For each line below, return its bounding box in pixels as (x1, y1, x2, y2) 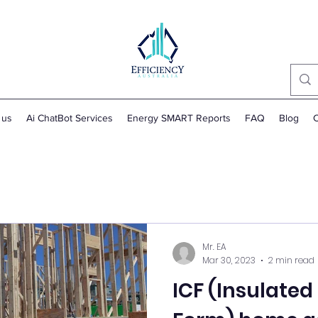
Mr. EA (202, 241, 226, 253)
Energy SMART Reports (126, 111, 231, 124)
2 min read (268, 253, 314, 266)
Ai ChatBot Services (26, 111, 113, 124)
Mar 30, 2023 (202, 253, 256, 266)
